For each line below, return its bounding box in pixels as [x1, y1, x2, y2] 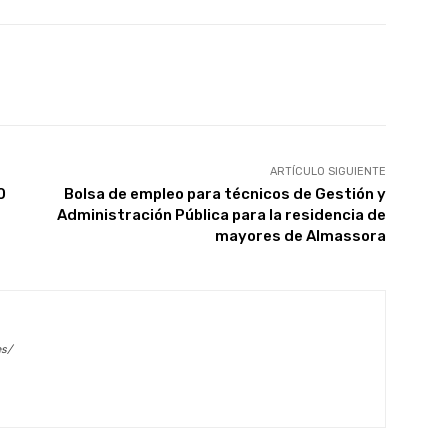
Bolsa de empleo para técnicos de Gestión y [63, 184, 386, 203]
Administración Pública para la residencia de [56, 205, 386, 224]
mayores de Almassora [214, 226, 386, 245]
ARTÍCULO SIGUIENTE [269, 164, 386, 178]
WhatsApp [110, 66, 170, 82]
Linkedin [250, 66, 302, 82]
